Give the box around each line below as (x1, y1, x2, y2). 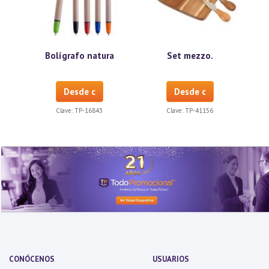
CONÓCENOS (9, 254, 55, 265)
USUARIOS (153, 254, 189, 265)
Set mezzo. (166, 50, 213, 62)
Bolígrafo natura (44, 50, 114, 62)
